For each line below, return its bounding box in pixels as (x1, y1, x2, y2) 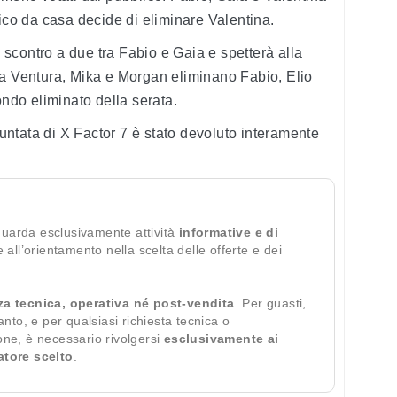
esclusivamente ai (163, 331, 279, 346)
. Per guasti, (234, 296, 307, 311)
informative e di (178, 225, 279, 240)
